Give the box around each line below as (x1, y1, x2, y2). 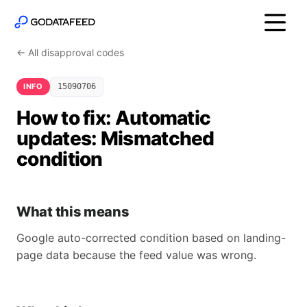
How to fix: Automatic (16, 106, 211, 130)
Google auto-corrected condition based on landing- (16, 231, 286, 245)
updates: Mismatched (16, 127, 214, 150)
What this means (16, 204, 130, 220)
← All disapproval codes (16, 47, 124, 58)
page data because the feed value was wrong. (16, 248, 256, 262)
